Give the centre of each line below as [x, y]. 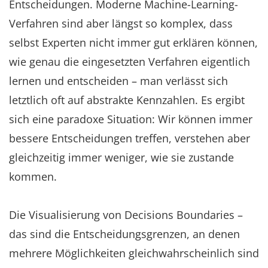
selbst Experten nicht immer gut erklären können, [133, 42]
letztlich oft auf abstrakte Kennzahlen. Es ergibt [127, 100]
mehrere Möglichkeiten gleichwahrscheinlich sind [134, 253]
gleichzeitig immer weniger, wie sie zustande [121, 157]
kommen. [33, 176]
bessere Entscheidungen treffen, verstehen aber [130, 138]
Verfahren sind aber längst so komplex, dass [121, 23]
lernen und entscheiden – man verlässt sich [118, 80]
